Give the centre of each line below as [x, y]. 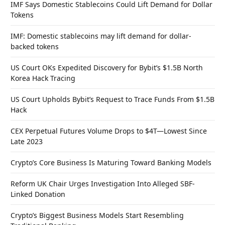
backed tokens [35, 47]
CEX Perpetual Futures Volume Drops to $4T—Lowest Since [109, 131]
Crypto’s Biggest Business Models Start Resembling [97, 215]
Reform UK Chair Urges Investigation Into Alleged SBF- [103, 184]
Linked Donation [38, 194]
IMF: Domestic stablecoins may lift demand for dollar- [101, 36]
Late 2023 [27, 142]
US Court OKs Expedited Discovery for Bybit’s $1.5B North [107, 68]
